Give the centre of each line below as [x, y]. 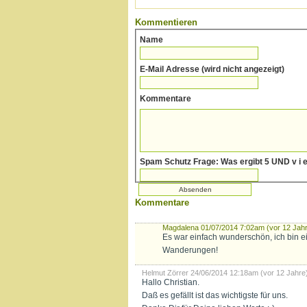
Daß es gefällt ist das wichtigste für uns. [215, 295]
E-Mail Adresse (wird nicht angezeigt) [212, 69]
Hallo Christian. [171, 282]
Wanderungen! [190, 250]
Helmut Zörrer [165, 273]
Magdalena [181, 228]
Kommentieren [166, 22]
